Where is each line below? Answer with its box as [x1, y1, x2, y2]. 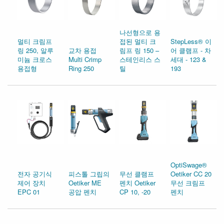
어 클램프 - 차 [170, 45, 211, 55]
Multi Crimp [68, 54, 101, 64]
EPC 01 [17, 187, 40, 197]
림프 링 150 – [119, 45, 159, 55]
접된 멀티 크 [119, 36, 156, 46]
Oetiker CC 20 [170, 169, 211, 179]
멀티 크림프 [17, 36, 52, 46]
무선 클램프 [119, 169, 154, 179]
